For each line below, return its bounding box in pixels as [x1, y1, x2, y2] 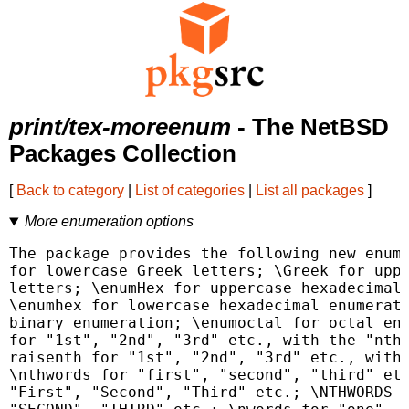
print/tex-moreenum [9, 114, 231, 141]
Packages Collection [9, 141, 236, 167]
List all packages [256, 183, 364, 199]
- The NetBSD [231, 114, 389, 141]
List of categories [135, 183, 245, 199]
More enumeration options [24, 214, 194, 230]
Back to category [16, 183, 124, 199]
